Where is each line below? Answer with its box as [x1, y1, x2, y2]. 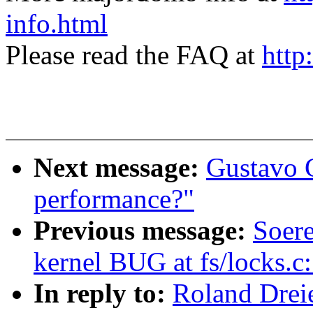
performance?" [34, 184, 194, 214]
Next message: [34, 152, 206, 183]
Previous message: [34, 215, 253, 246]
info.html [6, 8, 108, 39]
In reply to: [34, 278, 173, 309]
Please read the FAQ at [6, 40, 262, 71]
